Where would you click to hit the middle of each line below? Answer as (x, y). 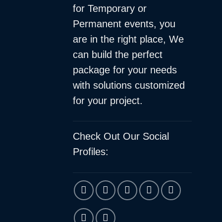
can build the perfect (118, 55)
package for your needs (125, 70)
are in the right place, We (128, 39)
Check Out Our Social (121, 137)
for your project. (108, 101)
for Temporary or (110, 9)
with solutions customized (129, 85)
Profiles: (91, 152)
